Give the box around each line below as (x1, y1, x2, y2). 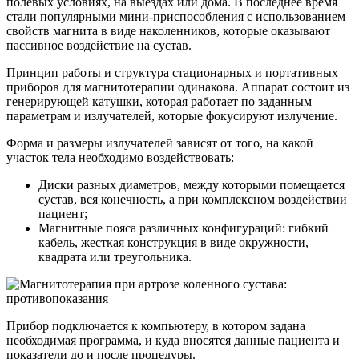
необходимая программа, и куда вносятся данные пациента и (6, 333, 340, 347)
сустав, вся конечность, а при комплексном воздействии (38, 192, 347, 206)
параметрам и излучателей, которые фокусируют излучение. (6, 108, 337, 123)
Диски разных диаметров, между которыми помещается (38, 177, 345, 192)
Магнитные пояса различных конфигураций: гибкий (38, 220, 329, 235)
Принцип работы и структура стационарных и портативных (6, 65, 338, 79)
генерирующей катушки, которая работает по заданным (6, 94, 312, 108)
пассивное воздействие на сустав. (6, 38, 192, 52)
